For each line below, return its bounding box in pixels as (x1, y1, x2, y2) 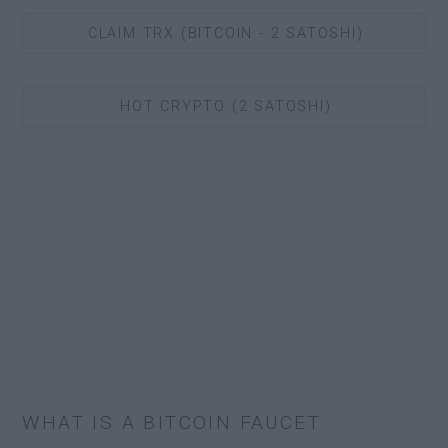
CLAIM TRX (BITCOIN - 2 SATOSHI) (87, 24, 364, 42)
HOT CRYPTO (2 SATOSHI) (119, 97, 332, 115)
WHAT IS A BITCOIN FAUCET (22, 410, 322, 434)
